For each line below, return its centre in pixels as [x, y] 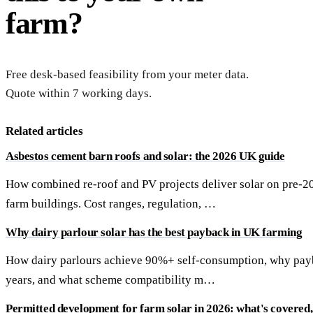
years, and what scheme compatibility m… [110, 280]
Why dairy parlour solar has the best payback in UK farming [154, 233]
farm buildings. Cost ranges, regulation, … [111, 204]
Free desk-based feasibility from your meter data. [127, 75]
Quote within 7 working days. [79, 94]
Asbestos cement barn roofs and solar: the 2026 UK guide [145, 156]
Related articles [44, 131]
